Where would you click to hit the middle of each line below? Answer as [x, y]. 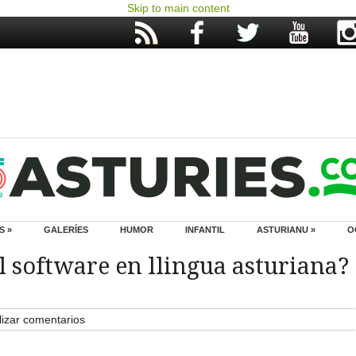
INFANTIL [205, 230]
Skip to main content [178, 8]
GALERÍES [66, 230]
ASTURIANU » [286, 230]
